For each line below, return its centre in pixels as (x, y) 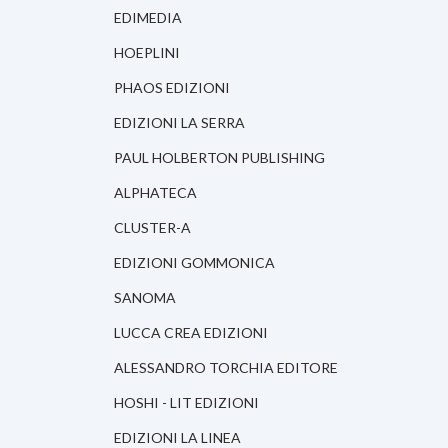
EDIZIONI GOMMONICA (194, 263)
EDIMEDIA (148, 18)
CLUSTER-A (152, 228)
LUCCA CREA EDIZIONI (191, 333)
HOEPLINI (147, 53)
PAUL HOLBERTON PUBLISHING (219, 158)
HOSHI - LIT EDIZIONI (186, 403)
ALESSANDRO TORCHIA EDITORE (226, 368)
